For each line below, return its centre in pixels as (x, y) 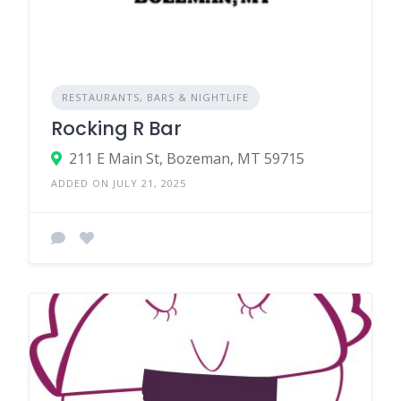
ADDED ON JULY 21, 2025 (119, 183)
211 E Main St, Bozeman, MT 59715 (187, 159)
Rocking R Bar (116, 129)
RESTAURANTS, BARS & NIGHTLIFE (155, 98)
